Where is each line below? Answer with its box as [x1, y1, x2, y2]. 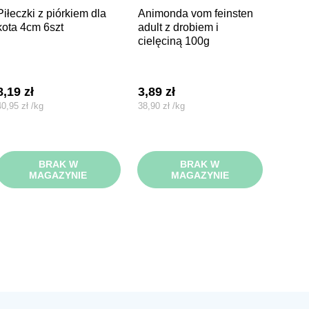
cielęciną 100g [138, 34, 210, 47]
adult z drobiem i [138, 21, 219, 33]
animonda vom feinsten [138, 7, 146, 19]
